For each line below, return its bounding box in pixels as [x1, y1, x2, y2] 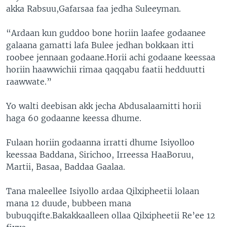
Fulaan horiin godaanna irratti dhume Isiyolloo [6, 137, 195, 147]
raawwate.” [6, 76, 52, 87]
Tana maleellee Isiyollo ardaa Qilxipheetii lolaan [6, 185, 199, 196]
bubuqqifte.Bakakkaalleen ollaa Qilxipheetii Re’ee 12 [6, 210, 215, 220]
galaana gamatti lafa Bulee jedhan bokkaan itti [6, 40, 194, 50]
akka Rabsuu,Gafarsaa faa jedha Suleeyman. [6, 3, 181, 14]
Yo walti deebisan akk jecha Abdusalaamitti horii [6, 100, 201, 111]
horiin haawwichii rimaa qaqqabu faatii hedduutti [6, 64, 205, 74]
